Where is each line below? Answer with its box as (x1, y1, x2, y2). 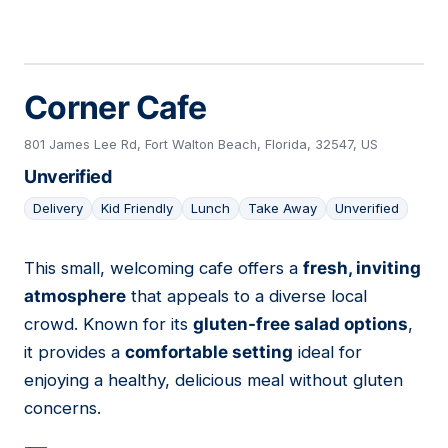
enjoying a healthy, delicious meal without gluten (24, 370, 403, 391)
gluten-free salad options (193, 314, 408, 335)
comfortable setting (125, 342, 293, 363)
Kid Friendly (101, 200, 173, 217)
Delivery (33, 200, 83, 217)
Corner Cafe (24, 88, 206, 128)
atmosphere (24, 286, 126, 307)
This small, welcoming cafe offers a (24, 258, 303, 279)
